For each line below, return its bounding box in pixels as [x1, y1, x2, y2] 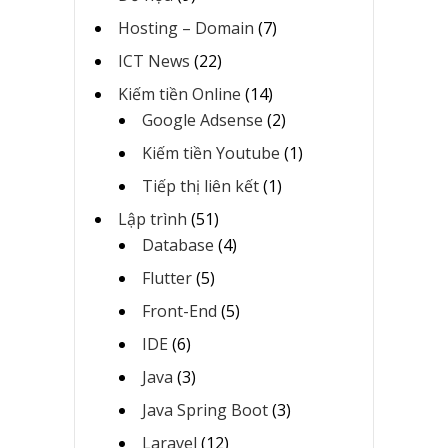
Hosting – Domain [118, 16, 254, 39]
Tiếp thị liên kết [142, 174, 259, 197]
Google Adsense [142, 108, 263, 131]
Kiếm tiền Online [118, 82, 241, 105]
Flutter [142, 266, 192, 289]
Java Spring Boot [142, 398, 268, 421]
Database [142, 233, 214, 256]
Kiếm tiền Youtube [142, 141, 280, 164]
